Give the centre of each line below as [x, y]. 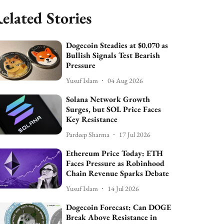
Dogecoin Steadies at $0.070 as [117, 45]
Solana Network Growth [108, 99]
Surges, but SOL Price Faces [114, 109]
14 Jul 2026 [123, 188]
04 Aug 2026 [125, 80]
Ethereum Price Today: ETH [115, 153]
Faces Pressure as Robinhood [115, 163]
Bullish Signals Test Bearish [113, 55]
